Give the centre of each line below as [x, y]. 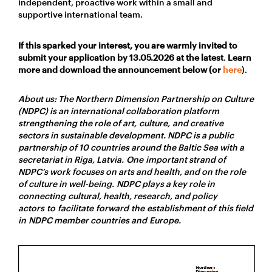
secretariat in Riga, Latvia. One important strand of [122, 160]
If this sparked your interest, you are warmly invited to [128, 46]
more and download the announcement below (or [121, 70]
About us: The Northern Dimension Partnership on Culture [136, 99]
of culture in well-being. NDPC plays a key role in [117, 184]
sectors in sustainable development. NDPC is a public [126, 135]
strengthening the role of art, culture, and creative [121, 123]
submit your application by [74, 58]
